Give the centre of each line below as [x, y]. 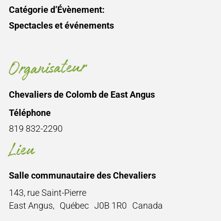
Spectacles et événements [61, 26]
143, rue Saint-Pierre [47, 193]
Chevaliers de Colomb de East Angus [82, 95]
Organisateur [47, 69]
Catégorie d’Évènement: [56, 10]
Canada [148, 206]
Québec [74, 206]
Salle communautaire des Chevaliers [82, 176]
